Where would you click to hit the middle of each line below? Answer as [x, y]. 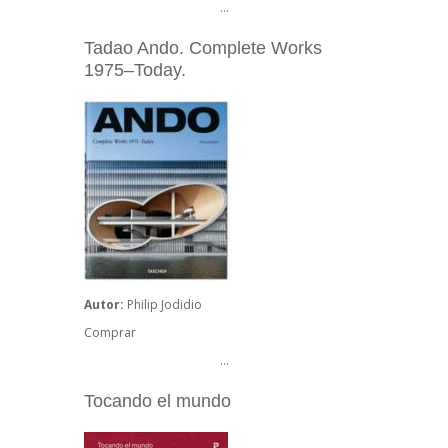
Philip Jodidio [164, 305]
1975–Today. [135, 70]
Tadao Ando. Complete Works [203, 48]
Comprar [110, 333]
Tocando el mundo [157, 401]
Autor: [105, 305]
